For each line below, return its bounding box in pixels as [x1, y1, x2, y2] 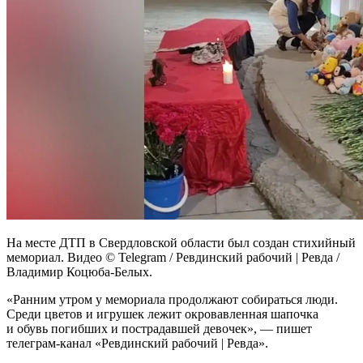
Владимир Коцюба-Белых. [6, 264, 152, 279]
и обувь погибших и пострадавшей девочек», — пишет [6, 321, 312, 335]
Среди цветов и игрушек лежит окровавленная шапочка [6, 306, 318, 321]
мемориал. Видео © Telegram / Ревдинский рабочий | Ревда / [6, 250, 340, 264]
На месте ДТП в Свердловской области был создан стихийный [6, 235, 356, 250]
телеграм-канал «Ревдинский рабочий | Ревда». [6, 335, 268, 350]
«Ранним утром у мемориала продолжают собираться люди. [6, 292, 338, 306]
